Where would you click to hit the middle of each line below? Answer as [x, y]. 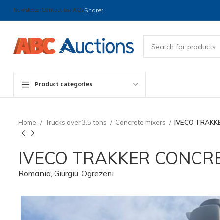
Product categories [64, 84]
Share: [94, 10]
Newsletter [27, 10]
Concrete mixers [141, 122]
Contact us [55, 10]
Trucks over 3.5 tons [77, 122]
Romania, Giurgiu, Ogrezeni [66, 173]
